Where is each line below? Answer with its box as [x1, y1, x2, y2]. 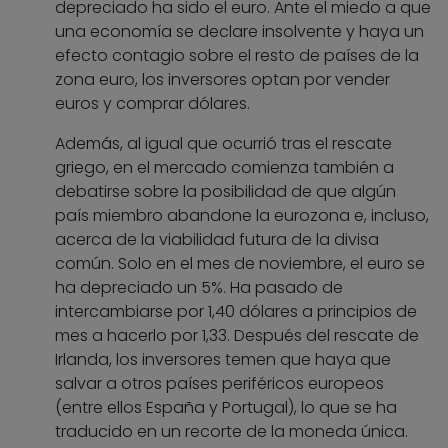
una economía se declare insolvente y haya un [55, 20, 424, 44]
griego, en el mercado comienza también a [55, 156, 394, 180]
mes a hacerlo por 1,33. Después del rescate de [55, 324, 419, 348]
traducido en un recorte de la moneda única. [55, 420, 408, 444]
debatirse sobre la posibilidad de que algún [55, 180, 396, 204]
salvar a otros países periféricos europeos [55, 372, 384, 396]
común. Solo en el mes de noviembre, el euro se [55, 252, 425, 276]
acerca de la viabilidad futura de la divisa [55, 228, 379, 252]
